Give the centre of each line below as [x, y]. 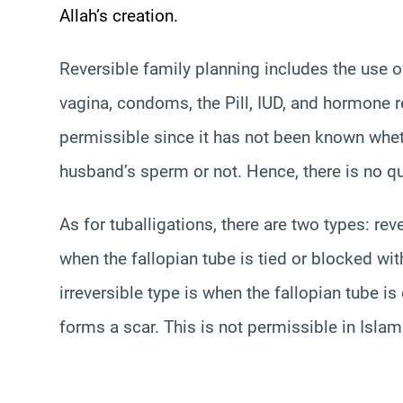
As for [85, 224]
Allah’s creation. [119, 15]
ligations [180, 224]
